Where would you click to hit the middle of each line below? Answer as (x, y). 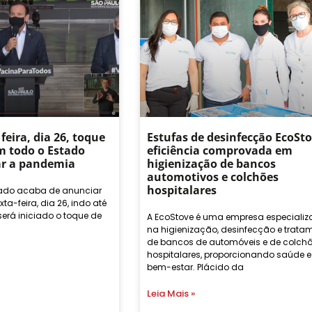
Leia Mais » (171, 293)
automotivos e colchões (212, 177)
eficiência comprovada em (219, 150)
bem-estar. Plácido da (195, 267)
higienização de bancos (211, 163)
